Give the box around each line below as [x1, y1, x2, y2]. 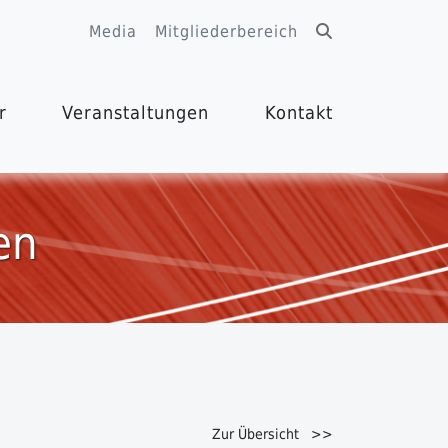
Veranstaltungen [62, 102, 210, 123]
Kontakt [264, 102, 333, 123]
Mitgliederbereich [154, 22, 298, 41]
